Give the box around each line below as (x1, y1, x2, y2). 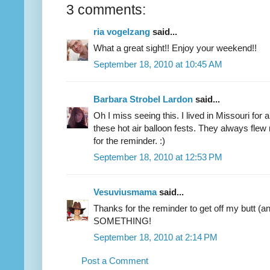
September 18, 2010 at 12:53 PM (93, 151, 222, 162)
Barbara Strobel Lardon (93, 93, 193, 104)
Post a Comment (81, 255, 148, 266)
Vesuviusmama (93, 186, 157, 197)
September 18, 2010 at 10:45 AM (93, 58, 222, 69)
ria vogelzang (93, 26, 150, 37)
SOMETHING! (93, 215, 151, 226)
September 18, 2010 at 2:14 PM (93, 231, 218, 242)
